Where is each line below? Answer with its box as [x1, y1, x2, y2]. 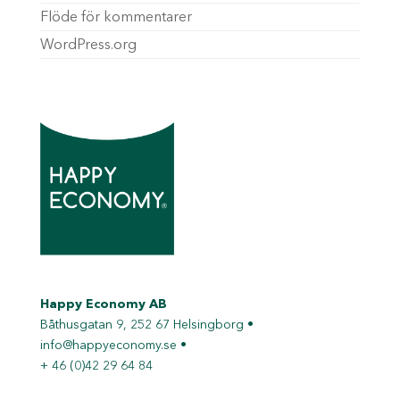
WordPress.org [39, 38, 137, 53]
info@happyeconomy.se [39, 339, 177, 353]
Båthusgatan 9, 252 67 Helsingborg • [39, 319, 254, 332]
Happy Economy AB [39, 298, 167, 312]
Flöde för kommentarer [39, 11, 192, 25]
